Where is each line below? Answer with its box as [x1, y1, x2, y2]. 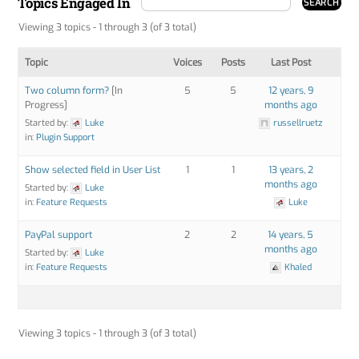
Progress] [25, 99, 68, 112]
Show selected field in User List [25, 163, 161, 177]
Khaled [284, 261, 312, 274]
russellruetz [273, 117, 323, 130]
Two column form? [25, 84, 110, 98]
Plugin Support [36, 131, 95, 144]
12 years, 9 [268, 84, 313, 98]
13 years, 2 [268, 163, 313, 177]
